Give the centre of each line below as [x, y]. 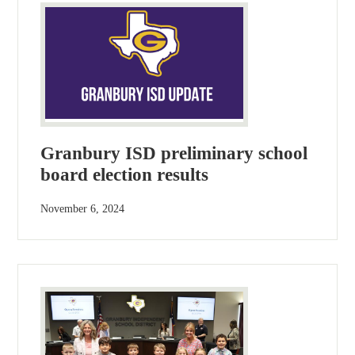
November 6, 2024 [83, 208]
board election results [125, 174]
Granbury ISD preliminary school [174, 153]
